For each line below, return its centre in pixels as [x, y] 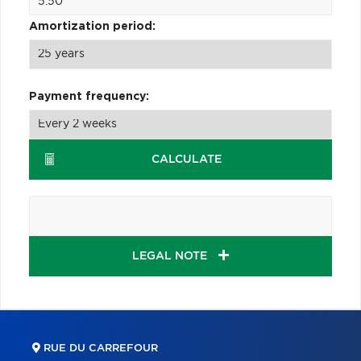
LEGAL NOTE [171, 256]
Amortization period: [92, 26]
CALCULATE [187, 159]
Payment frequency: [89, 96]
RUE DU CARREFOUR [99, 348]
